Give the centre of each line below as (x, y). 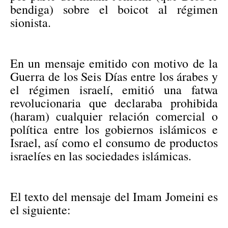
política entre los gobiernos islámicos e (114, 129)
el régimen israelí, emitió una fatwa (114, 89)
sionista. (33, 22)
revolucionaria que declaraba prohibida (114, 103)
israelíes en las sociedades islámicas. (101, 155)
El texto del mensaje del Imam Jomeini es (114, 196)
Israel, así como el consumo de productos (114, 142)
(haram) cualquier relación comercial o (114, 116)
